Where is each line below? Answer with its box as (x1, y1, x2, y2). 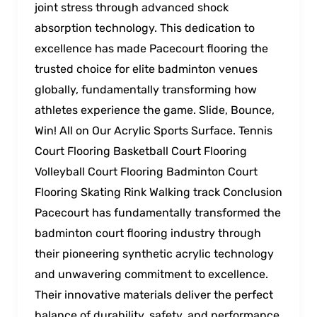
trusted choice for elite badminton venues (34, 62, 258, 76)
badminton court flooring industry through (34, 226, 261, 240)
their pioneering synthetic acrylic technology (34, 246, 274, 260)
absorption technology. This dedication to (34, 21, 255, 35)
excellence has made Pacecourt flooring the (34, 41, 268, 55)
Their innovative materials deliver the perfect (34, 287, 273, 301)
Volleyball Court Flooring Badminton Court (34, 164, 258, 178)
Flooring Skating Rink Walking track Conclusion (34, 185, 282, 199)
